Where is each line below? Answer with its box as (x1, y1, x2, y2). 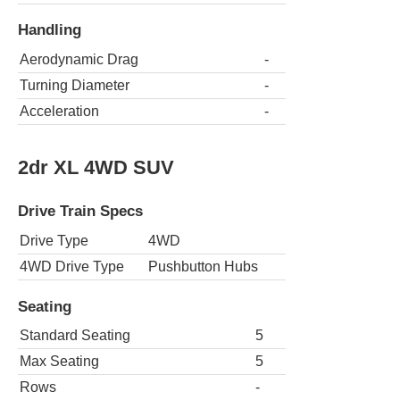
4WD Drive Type (20, 258, 124, 274)
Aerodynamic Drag (20, 52, 138, 68)
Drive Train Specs (18, 202, 143, 221)
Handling (18, 21, 81, 39)
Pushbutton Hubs (148, 258, 258, 274)
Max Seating (20, 354, 99, 370)
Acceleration (20, 104, 99, 120)
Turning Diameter (20, 78, 129, 94)
